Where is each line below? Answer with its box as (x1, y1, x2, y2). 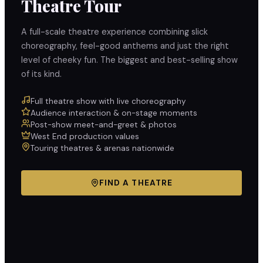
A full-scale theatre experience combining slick (21, 26, 208, 38)
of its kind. (21, 69, 62, 80)
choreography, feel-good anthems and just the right (21, 41, 229, 52)
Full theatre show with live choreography (31, 96, 186, 106)
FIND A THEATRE (99, 178, 173, 188)
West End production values (31, 131, 139, 141)
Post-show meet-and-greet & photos (31, 119, 177, 130)
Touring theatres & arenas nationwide (31, 143, 174, 153)
